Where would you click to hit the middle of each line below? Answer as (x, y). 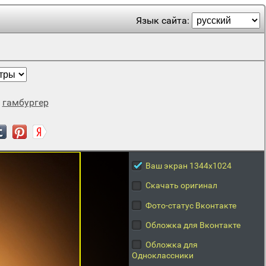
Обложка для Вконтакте (193, 225)
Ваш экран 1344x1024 (188, 166)
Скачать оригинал (181, 186)
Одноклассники (162, 256)
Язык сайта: (164, 20)
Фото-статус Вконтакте (191, 205)
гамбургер (25, 102)
